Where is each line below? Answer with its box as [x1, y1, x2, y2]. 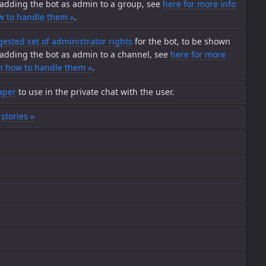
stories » [1, 110, 34, 122]
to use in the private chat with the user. [16, 86, 175, 97]
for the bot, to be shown [132, 36, 230, 47]
